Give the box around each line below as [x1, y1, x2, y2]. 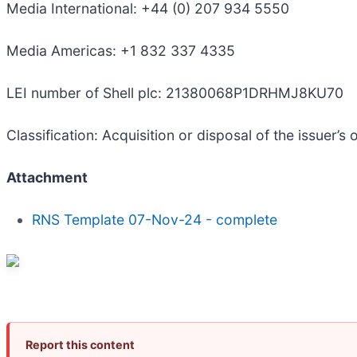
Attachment [6, 169, 88, 186]
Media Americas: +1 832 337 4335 [6, 42, 235, 60]
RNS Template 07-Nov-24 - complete [32, 211, 277, 229]
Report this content [25, 338, 135, 352]
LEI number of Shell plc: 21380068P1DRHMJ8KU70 [6, 84, 343, 102]
